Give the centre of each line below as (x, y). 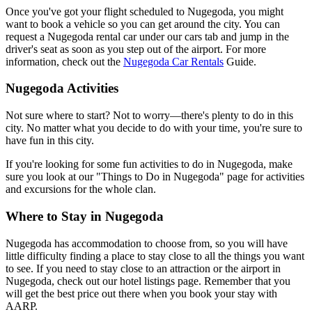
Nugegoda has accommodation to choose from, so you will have (147, 243)
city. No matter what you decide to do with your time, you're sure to (154, 128)
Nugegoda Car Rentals (173, 61)
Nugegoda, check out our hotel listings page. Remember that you (148, 281)
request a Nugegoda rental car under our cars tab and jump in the (147, 36)
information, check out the (64, 61)
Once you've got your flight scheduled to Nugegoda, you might (145, 11)
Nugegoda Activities (62, 88)
